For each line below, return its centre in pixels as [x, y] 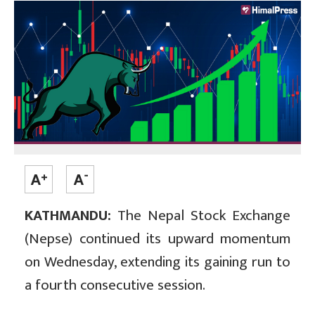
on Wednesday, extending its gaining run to [157, 262]
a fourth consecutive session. [115, 285]
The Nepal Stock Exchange [201, 216]
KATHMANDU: [68, 216]
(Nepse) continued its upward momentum [157, 239]
